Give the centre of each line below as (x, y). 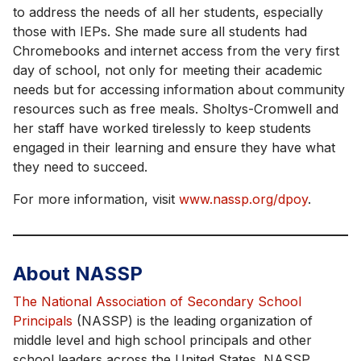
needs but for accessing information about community (179, 89)
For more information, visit (96, 199)
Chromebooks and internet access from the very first (176, 50)
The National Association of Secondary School (157, 301)
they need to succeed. (83, 166)
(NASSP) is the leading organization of (193, 320)
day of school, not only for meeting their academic (168, 70)
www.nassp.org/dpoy (243, 199)
